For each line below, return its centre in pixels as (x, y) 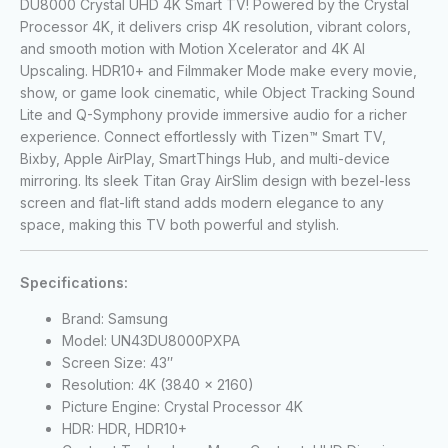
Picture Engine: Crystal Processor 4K (182, 406)
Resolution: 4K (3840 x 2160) (158, 384)
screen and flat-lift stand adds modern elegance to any (202, 202)
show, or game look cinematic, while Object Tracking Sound (217, 92)
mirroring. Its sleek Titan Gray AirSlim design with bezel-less (215, 180)
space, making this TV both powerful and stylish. (179, 224)
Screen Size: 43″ (117, 362)
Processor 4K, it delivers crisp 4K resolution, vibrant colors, (215, 26)
